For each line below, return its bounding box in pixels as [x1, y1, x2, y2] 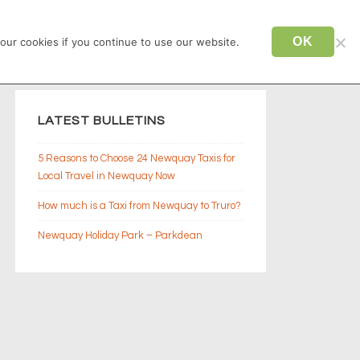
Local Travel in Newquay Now [38, 170, 175, 182]
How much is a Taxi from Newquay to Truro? [38, 200, 241, 212]
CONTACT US [29, 27, 111, 40]
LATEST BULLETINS [38, 113, 166, 127]
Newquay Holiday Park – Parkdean [38, 230, 202, 242]
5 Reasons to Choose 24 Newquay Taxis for [38, 153, 235, 165]
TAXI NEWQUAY [141, 27, 235, 40]
